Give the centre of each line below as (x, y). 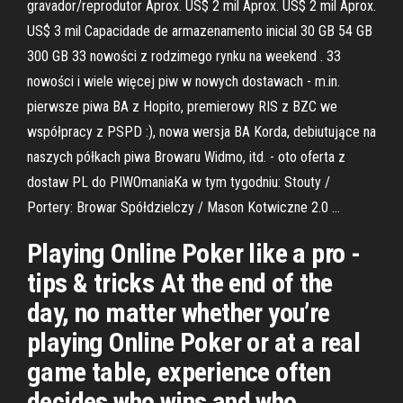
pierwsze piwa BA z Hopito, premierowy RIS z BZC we (182, 107)
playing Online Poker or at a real (194, 342)
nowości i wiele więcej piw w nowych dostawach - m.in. (184, 81)
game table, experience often (179, 372)
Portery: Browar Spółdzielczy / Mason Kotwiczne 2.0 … (184, 207)
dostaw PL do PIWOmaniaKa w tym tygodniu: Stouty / (179, 182)
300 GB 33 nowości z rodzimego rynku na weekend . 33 (184, 56)
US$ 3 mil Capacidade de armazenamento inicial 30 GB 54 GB (200, 31)
